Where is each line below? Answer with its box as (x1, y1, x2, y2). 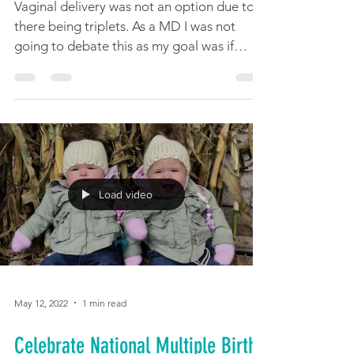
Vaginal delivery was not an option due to (14, 22, 254, 38)
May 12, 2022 (14, 320, 68, 333)
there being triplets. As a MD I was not (14, 42, 235, 58)
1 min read (82, 320, 126, 333)
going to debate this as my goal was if (14, 62, 234, 77)
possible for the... (14, 81, 114, 97)
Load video (99, 212, 153, 224)
